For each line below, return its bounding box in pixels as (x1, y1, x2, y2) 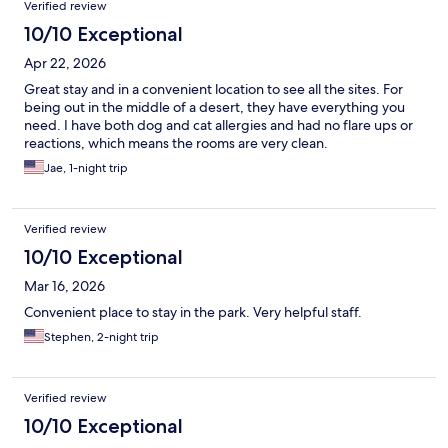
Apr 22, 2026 (24, 54, 106, 73)
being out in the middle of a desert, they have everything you (24, 98, 405, 117)
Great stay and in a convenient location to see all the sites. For (24, 80, 403, 99)
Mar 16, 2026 (24, 277, 105, 296)
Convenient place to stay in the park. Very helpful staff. (24, 303, 362, 322)
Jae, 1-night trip (44, 160, 128, 177)
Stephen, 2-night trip (44, 329, 159, 346)
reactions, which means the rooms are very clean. (24, 134, 328, 153)
